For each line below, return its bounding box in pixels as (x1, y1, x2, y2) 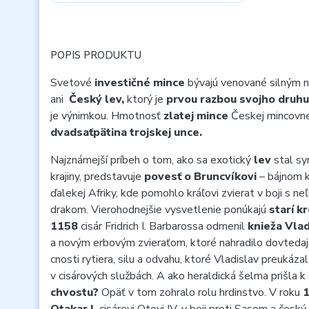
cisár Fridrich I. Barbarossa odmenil (81, 219, 248, 234)
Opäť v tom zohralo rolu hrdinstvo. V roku (101, 285, 303, 300)
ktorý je (127, 92, 166, 107)
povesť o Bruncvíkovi (144, 169, 259, 184)
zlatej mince (163, 108, 228, 123)
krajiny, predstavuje (50, 169, 144, 184)
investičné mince (94, 75, 188, 90)
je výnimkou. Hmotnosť (50, 108, 163, 123)
